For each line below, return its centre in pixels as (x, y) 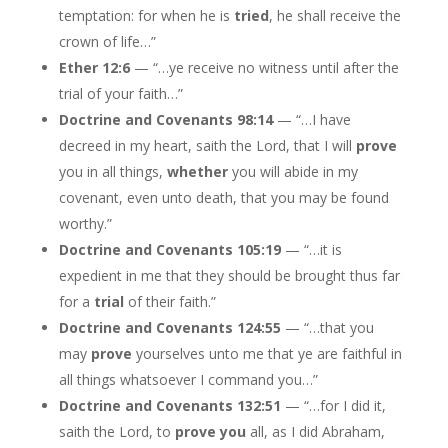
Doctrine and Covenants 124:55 (171, 327)
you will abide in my (292, 171)
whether (197, 171)
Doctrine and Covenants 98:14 (167, 119)
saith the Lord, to (116, 431)
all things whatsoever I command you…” (188, 379)
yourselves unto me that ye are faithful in (266, 353)
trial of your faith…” (120, 93)
